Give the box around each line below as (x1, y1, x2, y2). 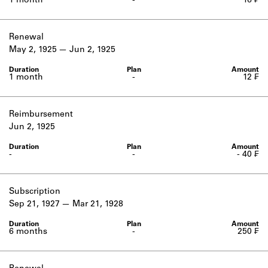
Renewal (9, 33, 44, 42)
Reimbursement (9, 111, 73, 119)
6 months (9, 228, 47, 236)
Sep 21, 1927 (9, 200, 60, 209)
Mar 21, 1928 (72, 200, 123, 209)
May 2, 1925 (9, 46, 57, 54)
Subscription (9, 188, 60, 196)
